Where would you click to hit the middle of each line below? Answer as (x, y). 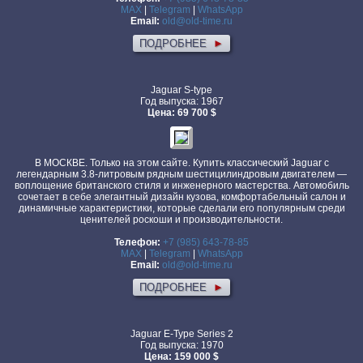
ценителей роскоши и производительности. (181, 220)
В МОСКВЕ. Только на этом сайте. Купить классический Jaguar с (181, 163)
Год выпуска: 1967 (181, 101)
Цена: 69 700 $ (181, 113)
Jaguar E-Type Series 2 (181, 334)
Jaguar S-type (181, 90)
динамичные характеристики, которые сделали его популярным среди (181, 208)
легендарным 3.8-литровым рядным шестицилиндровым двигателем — (181, 174)
